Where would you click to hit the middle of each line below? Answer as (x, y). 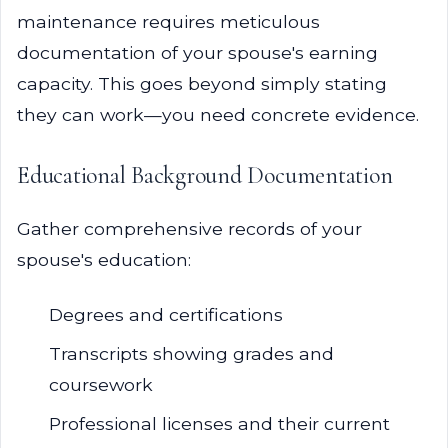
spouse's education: (104, 259)
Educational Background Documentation (205, 175)
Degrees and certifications (166, 314)
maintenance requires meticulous (168, 21)
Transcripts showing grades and (191, 353)
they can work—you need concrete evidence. (218, 114)
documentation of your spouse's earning (197, 52)
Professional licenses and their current (219, 423)
